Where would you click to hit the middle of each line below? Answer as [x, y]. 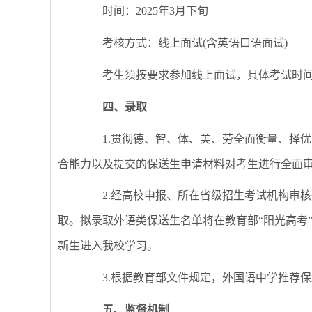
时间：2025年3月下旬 [144, 11]
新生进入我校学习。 [108, 246]
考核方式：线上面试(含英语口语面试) [184, 43]
